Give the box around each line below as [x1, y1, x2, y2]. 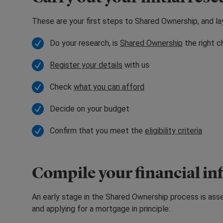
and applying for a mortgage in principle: [32, 204, 170, 214]
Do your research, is [50, 38, 120, 48]
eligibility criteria [145, 125, 202, 135]
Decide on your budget [50, 104, 129, 113]
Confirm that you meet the [50, 125, 145, 135]
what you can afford [74, 82, 144, 92]
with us [122, 60, 149, 70]
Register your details [50, 60, 122, 70]
